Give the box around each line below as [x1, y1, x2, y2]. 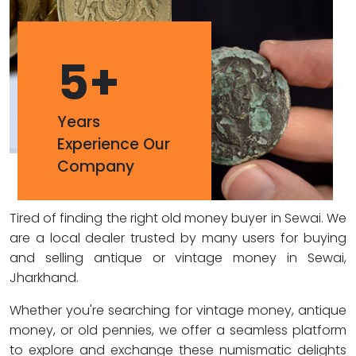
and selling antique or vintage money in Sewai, [10, 249, 346, 267]
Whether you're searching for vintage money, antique [10, 301, 346, 319]
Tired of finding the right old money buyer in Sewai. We [10, 209, 346, 227]
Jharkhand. [10, 269, 79, 287]
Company [57, 156, 134, 177]
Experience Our [57, 133, 170, 155]
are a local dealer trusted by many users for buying [10, 229, 346, 247]
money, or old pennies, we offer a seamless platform [10, 321, 346, 339]
